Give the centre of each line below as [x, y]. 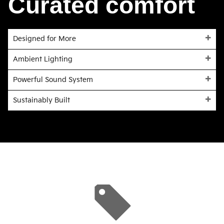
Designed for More [44, 39]
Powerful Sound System [53, 80]
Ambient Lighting [43, 59]
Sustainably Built [41, 100]
